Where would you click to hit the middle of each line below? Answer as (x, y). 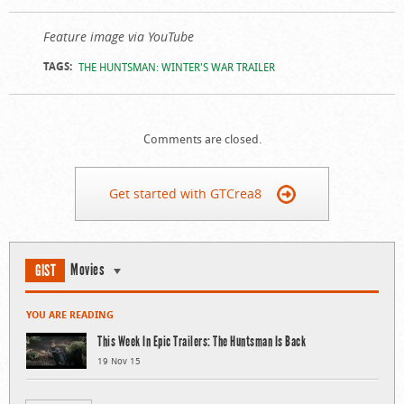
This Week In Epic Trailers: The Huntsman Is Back (202, 341)
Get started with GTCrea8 (185, 193)
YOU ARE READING (70, 314)
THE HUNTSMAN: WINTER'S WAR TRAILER (176, 66)
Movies (87, 269)
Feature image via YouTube (118, 36)
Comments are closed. (202, 138)
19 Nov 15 (119, 361)
